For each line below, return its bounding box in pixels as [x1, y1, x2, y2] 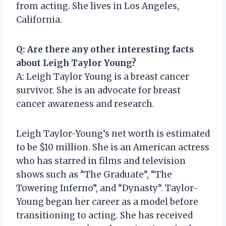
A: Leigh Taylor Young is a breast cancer [16, 71, 189, 82]
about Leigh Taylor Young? [16, 57, 136, 69]
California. [16, 14, 62, 25]
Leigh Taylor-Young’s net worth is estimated [16, 128, 210, 139]
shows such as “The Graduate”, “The [16, 168, 172, 180]
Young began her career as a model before [16, 196, 198, 207]
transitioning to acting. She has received [16, 209, 193, 221]
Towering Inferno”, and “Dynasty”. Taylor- [16, 182, 198, 194]
